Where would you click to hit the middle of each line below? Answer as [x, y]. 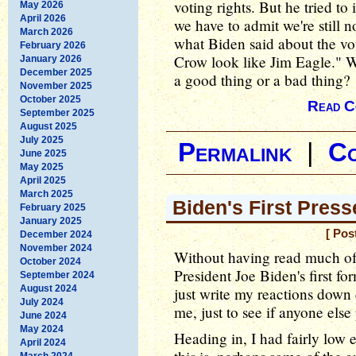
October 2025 [50, 99]
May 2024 [42, 329]
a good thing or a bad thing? [262, 80]
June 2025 [43, 153]
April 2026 [43, 18]
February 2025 [53, 207]
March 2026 [46, 31]
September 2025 [57, 112]
